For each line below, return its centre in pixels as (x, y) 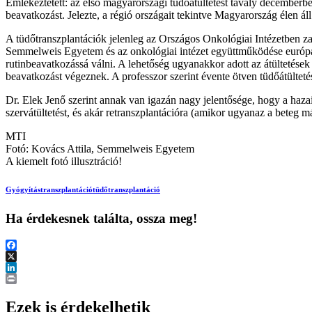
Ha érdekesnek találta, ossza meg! (101, 218)
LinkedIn (26, 278)
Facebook (27, 256)
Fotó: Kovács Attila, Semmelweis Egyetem (100, 148)
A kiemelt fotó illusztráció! (64, 161)
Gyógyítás (23, 189)
